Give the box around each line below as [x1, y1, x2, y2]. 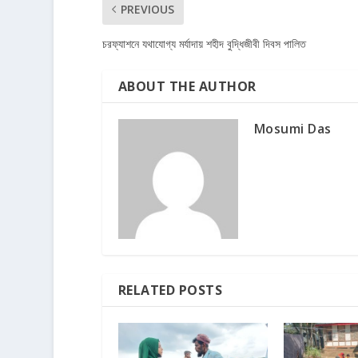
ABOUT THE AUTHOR [117, 78, 257, 96]
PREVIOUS [120, 2, 174, 18]
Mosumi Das [253, 120, 332, 138]
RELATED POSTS [117, 281, 223, 300]
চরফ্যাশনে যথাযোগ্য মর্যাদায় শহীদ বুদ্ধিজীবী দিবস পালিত [101, 36, 306, 52]
